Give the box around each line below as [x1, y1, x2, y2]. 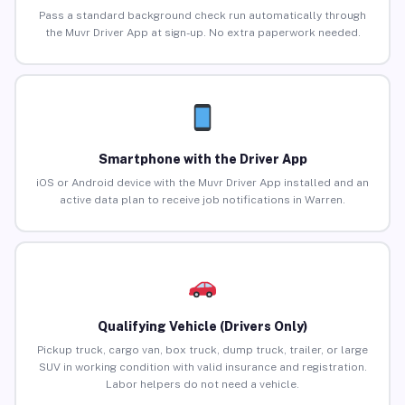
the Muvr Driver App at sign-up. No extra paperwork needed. [44, 26, 361, 40]
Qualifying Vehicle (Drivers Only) [98, 319, 307, 334]
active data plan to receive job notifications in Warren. [60, 193, 345, 207]
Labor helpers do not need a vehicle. [106, 378, 299, 391]
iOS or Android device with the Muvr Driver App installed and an [36, 176, 369, 190]
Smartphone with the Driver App [98, 152, 307, 167]
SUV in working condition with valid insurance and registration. [38, 361, 367, 374]
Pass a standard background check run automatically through [39, 9, 366, 23]
